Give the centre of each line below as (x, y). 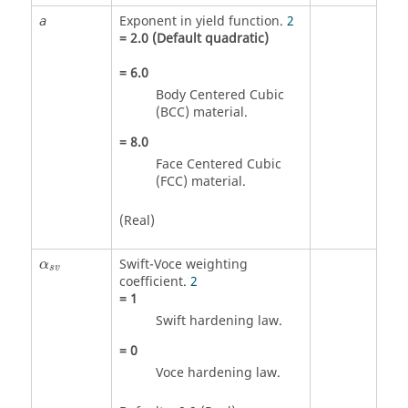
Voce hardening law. (218, 372)
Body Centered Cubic (219, 95)
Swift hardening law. (219, 321)
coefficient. (154, 281)
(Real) (137, 220)
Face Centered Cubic (218, 164)
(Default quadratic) (208, 38)
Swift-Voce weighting (183, 264)
